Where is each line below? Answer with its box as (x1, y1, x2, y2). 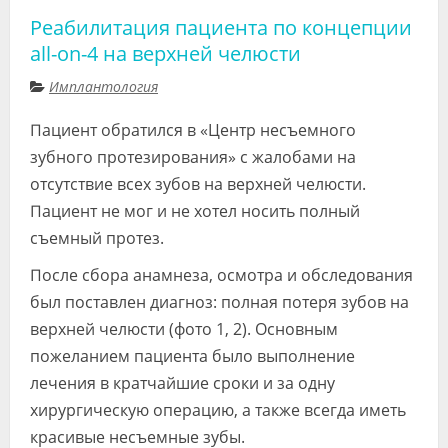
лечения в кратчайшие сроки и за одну (30, 371, 335, 394)
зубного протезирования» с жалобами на (30, 145, 356, 168)
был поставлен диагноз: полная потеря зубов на (30, 290, 409, 313)
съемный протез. (30, 226, 164, 249)
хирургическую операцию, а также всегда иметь (30, 398, 406, 421)
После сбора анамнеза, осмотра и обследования (30, 263, 413, 286)
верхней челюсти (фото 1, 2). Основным (30, 317, 338, 340)
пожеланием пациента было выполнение (30, 344, 355, 367)
